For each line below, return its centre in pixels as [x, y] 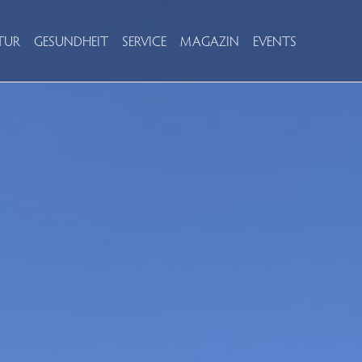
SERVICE [144, 41]
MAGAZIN [209, 41]
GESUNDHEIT [71, 41]
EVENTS [274, 41]
